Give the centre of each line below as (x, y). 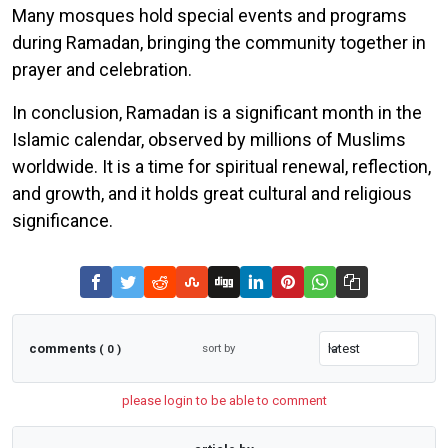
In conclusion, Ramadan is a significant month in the (217, 113)
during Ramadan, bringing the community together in (219, 43)
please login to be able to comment (224, 401)
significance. (62, 221)
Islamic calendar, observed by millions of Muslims (209, 140)
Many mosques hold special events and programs (209, 16)
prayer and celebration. (102, 70)
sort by (218, 348)
